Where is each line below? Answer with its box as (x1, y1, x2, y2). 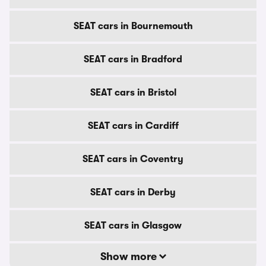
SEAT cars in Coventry (83, 154, 183, 164)
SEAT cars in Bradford (84, 54, 182, 65)
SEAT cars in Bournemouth (73, 21, 193, 31)
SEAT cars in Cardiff (87, 121, 179, 131)
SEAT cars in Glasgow (84, 220, 182, 231)
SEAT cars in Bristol (90, 87, 176, 98)
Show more (100, 251, 159, 262)
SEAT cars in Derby (90, 187, 176, 198)
